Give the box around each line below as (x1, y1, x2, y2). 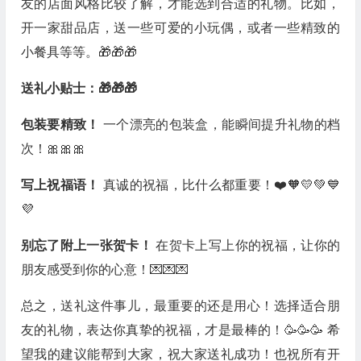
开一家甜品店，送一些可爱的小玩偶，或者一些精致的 (20, 21, 340, 35)
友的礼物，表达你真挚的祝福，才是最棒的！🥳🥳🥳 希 (20, 323, 340, 337)
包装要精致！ (20, 118, 104, 131)
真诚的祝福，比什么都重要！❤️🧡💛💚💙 (102, 178, 340, 192)
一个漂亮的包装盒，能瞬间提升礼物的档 (103, 118, 340, 131)
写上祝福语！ (20, 178, 103, 192)
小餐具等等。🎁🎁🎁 (20, 45, 137, 59)
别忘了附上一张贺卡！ (20, 239, 156, 252)
